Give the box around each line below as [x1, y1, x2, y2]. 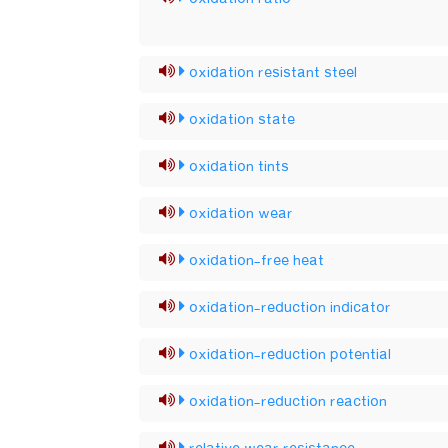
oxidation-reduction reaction [189, 389, 388, 415]
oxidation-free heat [189, 248, 325, 274]
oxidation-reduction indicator [189, 295, 392, 321]
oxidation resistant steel [189, 60, 358, 86]
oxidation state [189, 107, 296, 133]
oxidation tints [189, 154, 290, 180]
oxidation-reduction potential [189, 342, 392, 368]
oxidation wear [189, 201, 294, 227]
